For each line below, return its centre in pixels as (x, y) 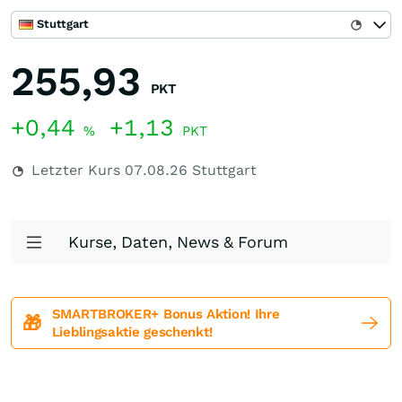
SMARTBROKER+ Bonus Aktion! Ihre (166, 314)
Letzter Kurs (76, 170)
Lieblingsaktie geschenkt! (132, 332)
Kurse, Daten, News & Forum (178, 242)
